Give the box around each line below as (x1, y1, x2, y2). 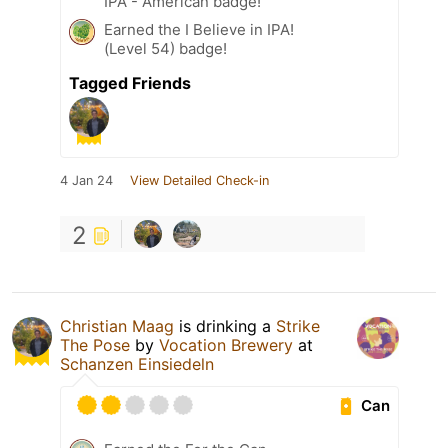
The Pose (60, 335, 130, 356)
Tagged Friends (69, 73, 191, 94)
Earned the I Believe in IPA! (104, 20, 294, 40)
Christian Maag (60, 316, 174, 337)
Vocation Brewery (159, 335, 293, 356)
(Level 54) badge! (104, 39, 227, 59)
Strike (276, 316, 320, 337)
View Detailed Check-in (130, 173, 269, 189)
